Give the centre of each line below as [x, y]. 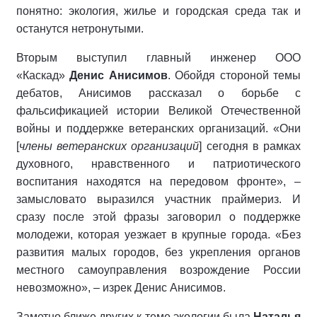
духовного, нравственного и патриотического [158, 164]
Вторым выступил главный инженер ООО [158, 58]
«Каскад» [43, 76]
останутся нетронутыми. [80, 29]
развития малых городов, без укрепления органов [158, 253]
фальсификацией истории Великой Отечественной [158, 111]
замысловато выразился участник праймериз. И [158, 200]
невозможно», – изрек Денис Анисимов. [121, 288]
